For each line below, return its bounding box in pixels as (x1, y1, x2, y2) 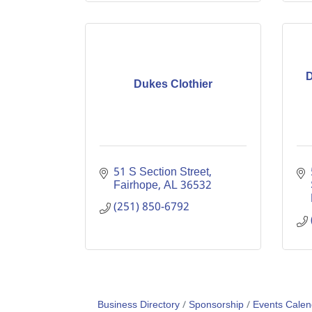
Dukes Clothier (133, 75, 212, 94)
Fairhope (114, 176, 158, 195)
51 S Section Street (114, 163, 209, 182)
